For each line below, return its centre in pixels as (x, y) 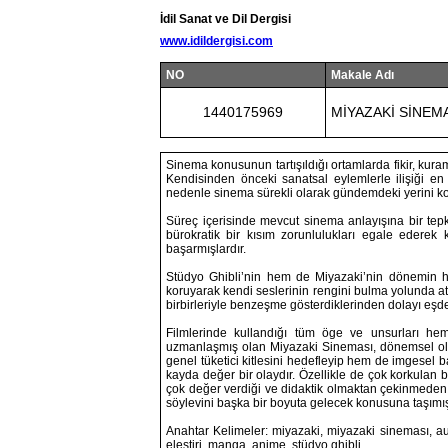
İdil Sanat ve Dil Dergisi (225, 19)
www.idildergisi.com (216, 41)
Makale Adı (362, 75)
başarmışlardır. (206, 249)
